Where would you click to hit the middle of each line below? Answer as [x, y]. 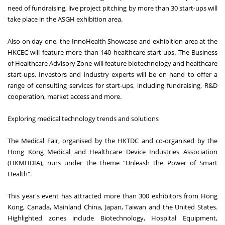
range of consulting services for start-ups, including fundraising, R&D [113, 85]
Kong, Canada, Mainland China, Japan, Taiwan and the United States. [113, 207]
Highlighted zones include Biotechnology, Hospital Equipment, [113, 218]
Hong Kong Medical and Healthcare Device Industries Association [113, 151]
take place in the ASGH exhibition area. [65, 19]
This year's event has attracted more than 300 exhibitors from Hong [113, 196]
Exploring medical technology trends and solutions [83, 118]
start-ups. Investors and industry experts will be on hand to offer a [113, 74]
